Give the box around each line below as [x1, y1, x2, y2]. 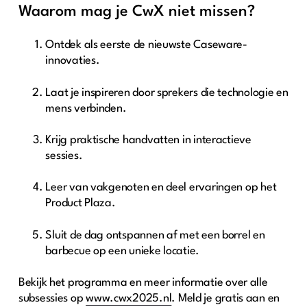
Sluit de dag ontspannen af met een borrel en [45, 229, 265, 241]
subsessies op [18, 293, 86, 305]
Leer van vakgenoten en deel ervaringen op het [45, 182, 277, 194]
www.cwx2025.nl [86, 293, 172, 305]
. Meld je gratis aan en [171, 293, 280, 305]
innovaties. [45, 55, 103, 67]
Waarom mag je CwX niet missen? [18, 4, 259, 20]
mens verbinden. [45, 102, 130, 114]
